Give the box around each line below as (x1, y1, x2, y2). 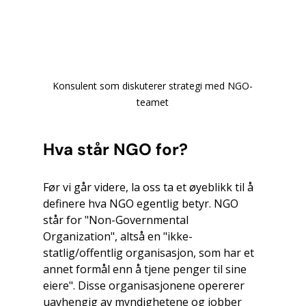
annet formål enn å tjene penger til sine (42, 261, 249, 277)
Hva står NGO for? (42, 138, 188, 160)
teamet (137, 95, 169, 109)
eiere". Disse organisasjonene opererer (42, 277, 247, 293)
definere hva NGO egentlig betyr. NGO (42, 195, 241, 211)
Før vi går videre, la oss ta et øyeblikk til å (42, 179, 256, 195)
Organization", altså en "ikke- (42, 228, 193, 244)
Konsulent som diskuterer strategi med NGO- (53, 79, 253, 92)
